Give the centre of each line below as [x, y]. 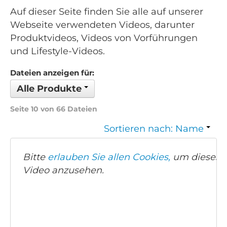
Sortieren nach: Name [155, 129]
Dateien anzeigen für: [52, 73]
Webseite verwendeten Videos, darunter [102, 25]
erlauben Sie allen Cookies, [109, 157]
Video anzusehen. [63, 171]
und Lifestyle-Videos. [58, 51]
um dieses [195, 157]
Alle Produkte [50, 89]
